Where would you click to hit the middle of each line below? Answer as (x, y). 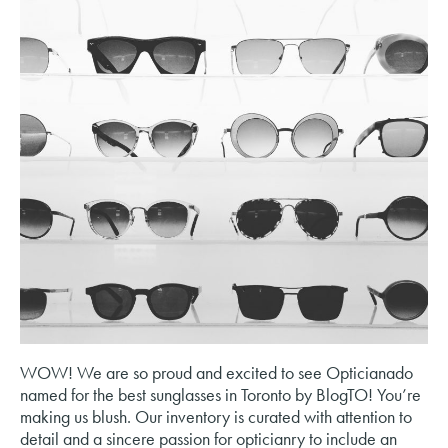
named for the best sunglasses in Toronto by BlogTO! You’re (220, 394)
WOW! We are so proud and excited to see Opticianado (216, 372)
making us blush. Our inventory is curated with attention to (216, 416)
